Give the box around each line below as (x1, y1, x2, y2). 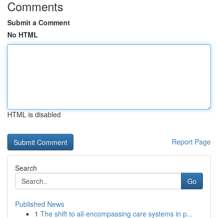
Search (15, 163, 37, 173)
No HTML (7, 30, 38, 39)
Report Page (172, 137, 211, 146)
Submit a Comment (7, 18, 70, 27)
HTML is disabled (7, 109, 61, 119)
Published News (15, 199, 64, 209)
